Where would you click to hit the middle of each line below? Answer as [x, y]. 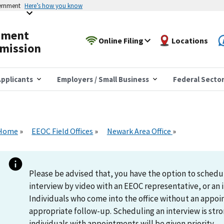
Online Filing [121, 40]
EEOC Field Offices [62, 131]
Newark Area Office [139, 131]
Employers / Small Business [103, 79]
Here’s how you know [53, 5]
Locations [190, 40]
